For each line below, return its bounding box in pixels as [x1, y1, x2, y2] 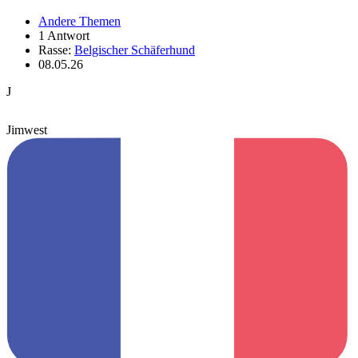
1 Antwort [38, 28, 89, 42]
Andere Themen [38, 14, 121, 28]
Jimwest [6, 122, 47, 137]
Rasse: [38, 42, 74, 57]
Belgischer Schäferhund [74, 42, 195, 57]
